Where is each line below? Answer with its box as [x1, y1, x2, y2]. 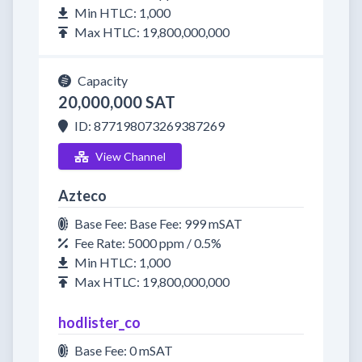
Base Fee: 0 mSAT [74, 343, 173, 358]
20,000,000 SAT [58, 92, 175, 112]
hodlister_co [58, 314, 141, 331]
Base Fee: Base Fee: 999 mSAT [74, 216, 242, 231]
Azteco [58, 187, 107, 204]
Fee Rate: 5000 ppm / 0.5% [74, 235, 221, 250]
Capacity [78, 73, 128, 88]
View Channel [95, 149, 166, 163]
